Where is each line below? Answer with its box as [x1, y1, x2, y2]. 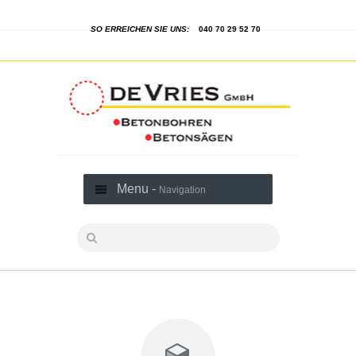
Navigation [159, 184, 206, 195]
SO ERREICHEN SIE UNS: [91, 25, 189, 33]
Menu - [117, 181, 159, 195]
